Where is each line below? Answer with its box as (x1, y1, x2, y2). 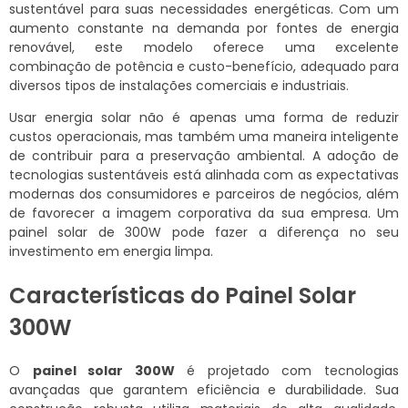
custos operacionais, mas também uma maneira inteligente (9, 127, 399, 146)
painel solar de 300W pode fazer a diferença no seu (9, 222, 399, 241)
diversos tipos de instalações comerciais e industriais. (9, 76, 349, 95)
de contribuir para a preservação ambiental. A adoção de (9, 146, 399, 165)
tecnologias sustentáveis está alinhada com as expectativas (9, 165, 399, 184)
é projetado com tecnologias (174, 361, 400, 380)
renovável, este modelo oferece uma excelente (9, 37, 399, 56)
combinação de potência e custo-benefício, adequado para (9, 56, 399, 76)
